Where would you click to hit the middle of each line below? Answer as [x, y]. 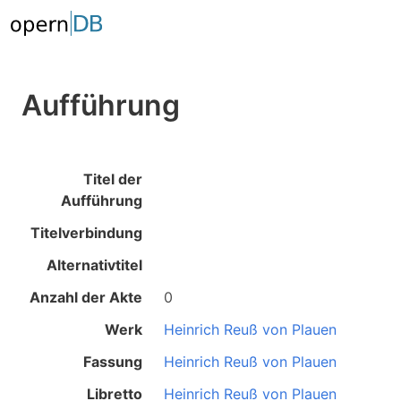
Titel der [113, 179]
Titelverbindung [87, 233]
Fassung [113, 362]
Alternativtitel [95, 265]
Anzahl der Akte [86, 297]
